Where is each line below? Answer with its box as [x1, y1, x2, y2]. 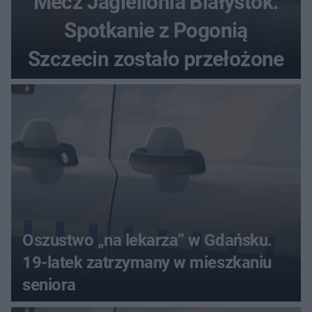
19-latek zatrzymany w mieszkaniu [22, 253, 272, 273]
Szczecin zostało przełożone [28, 47, 284, 72]
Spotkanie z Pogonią [64, 18, 248, 43]
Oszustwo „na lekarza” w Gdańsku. [22, 231, 272, 251]
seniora [22, 275, 76, 295]
